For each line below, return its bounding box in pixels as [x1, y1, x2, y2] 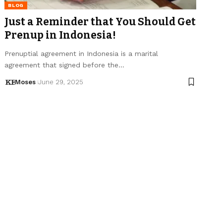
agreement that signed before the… [4, 60, 125, 69]
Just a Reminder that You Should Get [4, 15, 196, 28]
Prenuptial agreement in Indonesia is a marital [4, 49, 159, 57]
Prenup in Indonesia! [4, 28, 116, 42]
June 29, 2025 [38, 78, 83, 86]
